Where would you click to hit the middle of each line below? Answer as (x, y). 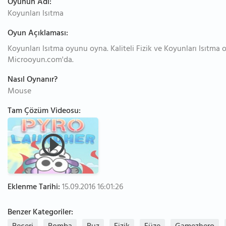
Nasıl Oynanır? (33, 80)
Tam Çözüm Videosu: (44, 111)
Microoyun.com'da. (41, 61)
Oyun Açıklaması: (38, 34)
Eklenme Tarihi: (34, 188)
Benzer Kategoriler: (40, 213)
